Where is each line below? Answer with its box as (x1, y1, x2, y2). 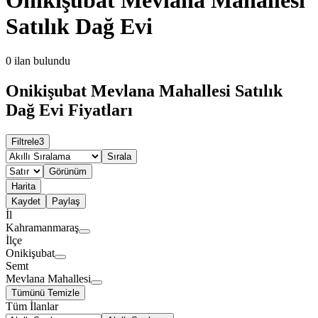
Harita (11, 181, 35, 192)
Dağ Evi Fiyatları (6, 101, 133, 120)
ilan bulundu (14, 55, 70, 67)
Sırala (107, 151, 131, 163)
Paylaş (52, 196, 80, 207)
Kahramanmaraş (6, 221, 79, 234)
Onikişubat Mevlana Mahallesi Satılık (6, 82, 283, 101)
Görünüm (49, 166, 87, 177)
